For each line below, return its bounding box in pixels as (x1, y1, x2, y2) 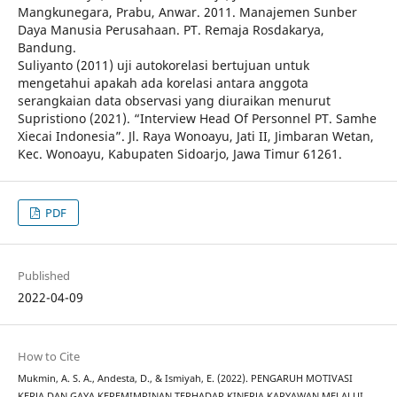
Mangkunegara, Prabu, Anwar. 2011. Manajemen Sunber (17, 4, 357, 21)
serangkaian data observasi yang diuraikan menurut (17, 92, 331, 110)
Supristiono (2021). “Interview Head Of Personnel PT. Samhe (17, 110, 377, 128)
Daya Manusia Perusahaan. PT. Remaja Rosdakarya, (17, 21, 324, 39)
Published (17, 268, 70, 284)
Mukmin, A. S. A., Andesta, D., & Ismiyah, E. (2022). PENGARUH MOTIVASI (17, 372, 353, 385)
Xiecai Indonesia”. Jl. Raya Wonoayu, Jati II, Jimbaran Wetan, (17, 128, 374, 145)
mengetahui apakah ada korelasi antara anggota (17, 74, 308, 92)
